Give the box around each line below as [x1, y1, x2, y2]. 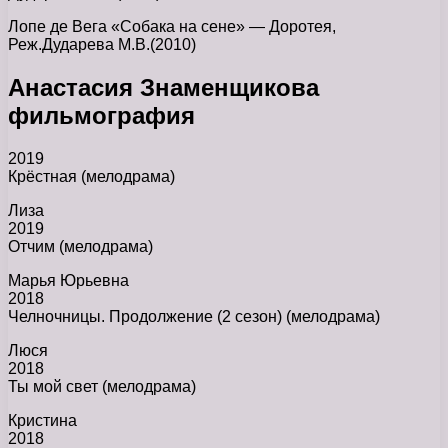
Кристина [8, 411, 77, 429]
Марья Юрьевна [8, 271, 129, 289]
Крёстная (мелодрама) [8, 167, 175, 185]
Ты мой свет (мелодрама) [8, 377, 196, 395]
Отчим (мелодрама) [8, 237, 153, 255]
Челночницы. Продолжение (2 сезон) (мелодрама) [8, 307, 380, 325]
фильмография [8, 101, 195, 129]
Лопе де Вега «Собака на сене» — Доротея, [8, 17, 336, 35]
